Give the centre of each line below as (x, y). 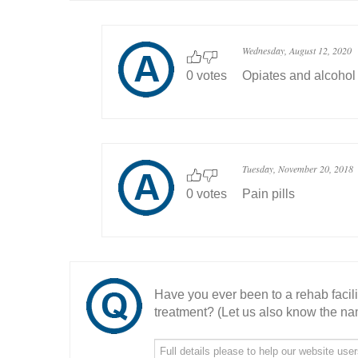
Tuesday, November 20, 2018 (298, 169)
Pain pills (268, 194)
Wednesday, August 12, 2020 (297, 50)
